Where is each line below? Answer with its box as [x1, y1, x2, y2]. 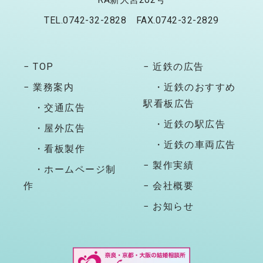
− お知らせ [143, 201, 194, 213]
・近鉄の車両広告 [143, 139, 236, 151]
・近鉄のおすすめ [143, 82, 236, 93]
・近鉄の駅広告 [143, 119, 225, 130]
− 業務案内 [23, 82, 74, 93]
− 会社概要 [143, 180, 194, 192]
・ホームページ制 [23, 164, 116, 176]
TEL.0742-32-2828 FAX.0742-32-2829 [44, 15, 219, 26]
